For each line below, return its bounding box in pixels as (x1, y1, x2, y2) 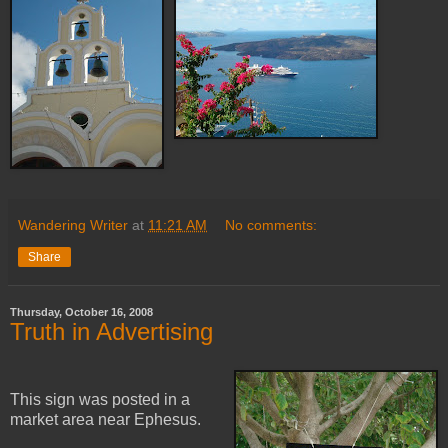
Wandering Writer (18, 217, 128, 234)
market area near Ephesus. (10, 411, 201, 429)
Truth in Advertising (10, 318, 213, 346)
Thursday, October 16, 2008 (10, 306, 153, 319)
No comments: (225, 217, 318, 234)
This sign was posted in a (10, 391, 190, 409)
